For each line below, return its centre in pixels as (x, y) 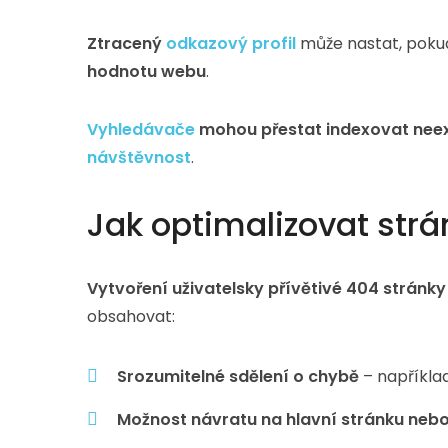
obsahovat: (131, 316)
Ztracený (126, 43)
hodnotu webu (146, 71)
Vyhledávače (141, 129)
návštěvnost (139, 157)
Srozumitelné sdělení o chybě (238, 376)
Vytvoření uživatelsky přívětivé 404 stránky (266, 288)
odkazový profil (231, 43)
